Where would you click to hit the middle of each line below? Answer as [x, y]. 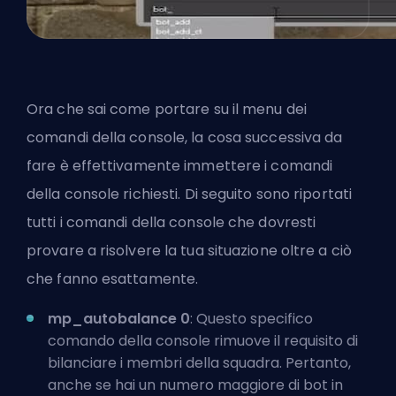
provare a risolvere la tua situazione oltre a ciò [189, 250]
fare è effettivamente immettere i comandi [180, 165]
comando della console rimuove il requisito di [203, 340]
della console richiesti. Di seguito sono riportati [190, 194]
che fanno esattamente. [113, 278]
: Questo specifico [251, 318]
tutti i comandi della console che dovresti [171, 222]
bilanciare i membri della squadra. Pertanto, [199, 362]
